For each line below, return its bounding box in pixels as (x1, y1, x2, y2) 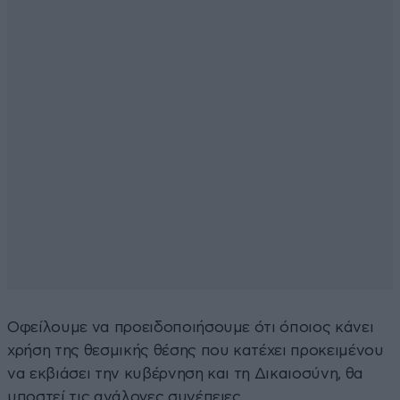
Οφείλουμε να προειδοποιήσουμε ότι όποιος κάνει (7, 319, 374, 335)
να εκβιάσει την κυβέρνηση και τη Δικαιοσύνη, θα (7, 365, 364, 381)
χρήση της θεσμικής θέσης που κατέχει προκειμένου (7, 342, 384, 358)
